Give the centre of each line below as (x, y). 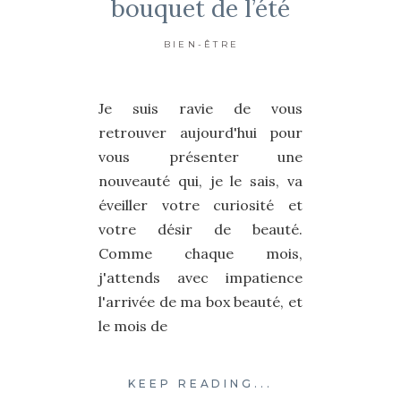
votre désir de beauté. (200, 229)
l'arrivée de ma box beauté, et (200, 301)
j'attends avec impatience (200, 277)
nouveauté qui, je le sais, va (200, 180)
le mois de (133, 325)
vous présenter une (200, 156)
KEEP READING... (200, 384)
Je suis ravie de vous (200, 108)
